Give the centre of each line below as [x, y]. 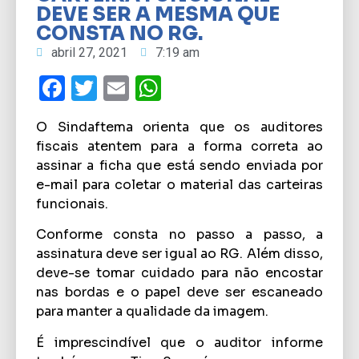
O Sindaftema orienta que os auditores [179, 127]
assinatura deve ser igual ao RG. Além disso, [179, 254]
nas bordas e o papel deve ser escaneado [179, 292]
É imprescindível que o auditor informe [179, 342]
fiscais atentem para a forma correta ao [179, 147]
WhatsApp [230, 89]
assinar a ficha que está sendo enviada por [179, 166]
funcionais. [72, 204]
